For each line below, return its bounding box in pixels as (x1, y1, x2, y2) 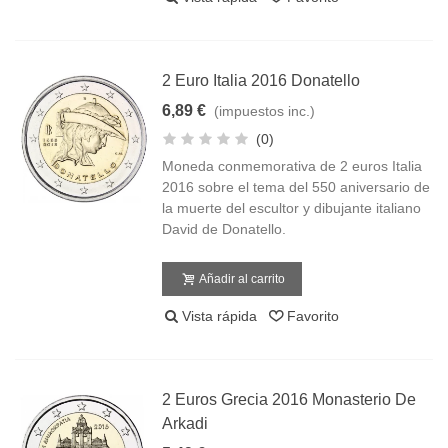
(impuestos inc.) (214, 103, 316, 119)
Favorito (287, 308, 340, 324)
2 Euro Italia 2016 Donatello (162, 72, 361, 89)
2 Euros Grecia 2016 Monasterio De (162, 391, 417, 408)
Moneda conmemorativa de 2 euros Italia (162, 158, 423, 174)
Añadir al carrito (199, 272, 286, 286)
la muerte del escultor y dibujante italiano (162, 200, 422, 216)
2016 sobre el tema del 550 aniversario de (162, 179, 431, 195)
